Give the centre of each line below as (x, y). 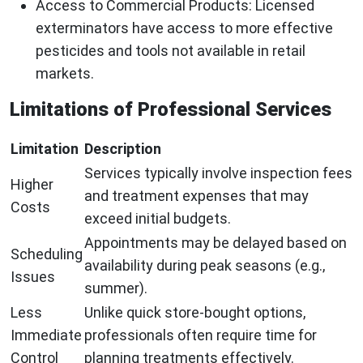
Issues (33, 277)
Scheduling (47, 254)
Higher (32, 185)
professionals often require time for (201, 335)
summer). (116, 288)
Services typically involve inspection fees (218, 173)
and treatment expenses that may (196, 196)
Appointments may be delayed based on (216, 243)
